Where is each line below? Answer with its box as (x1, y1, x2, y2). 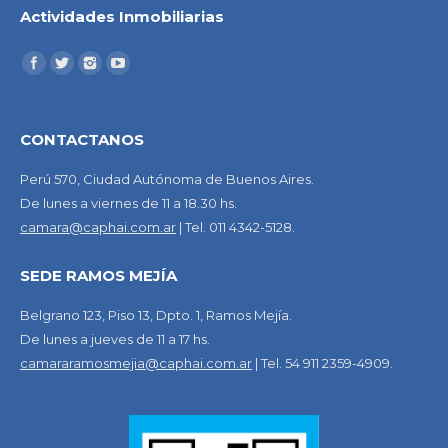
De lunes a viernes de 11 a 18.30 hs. (20, 194, 237, 211)
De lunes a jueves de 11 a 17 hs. (20, 330, 210, 347)
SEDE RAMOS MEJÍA (20, 265, 177, 285)
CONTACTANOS (20, 129, 144, 149)
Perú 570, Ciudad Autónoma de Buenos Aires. (20, 170, 314, 187)
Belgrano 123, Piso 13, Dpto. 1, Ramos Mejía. (20, 306, 292, 323)
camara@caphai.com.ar (20, 218, 176, 235)
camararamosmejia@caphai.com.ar (20, 354, 252, 371)
